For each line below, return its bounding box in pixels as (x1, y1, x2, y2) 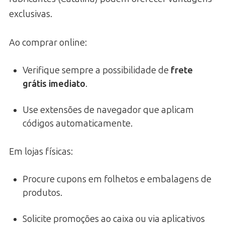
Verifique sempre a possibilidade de (23, 64, 171, 76)
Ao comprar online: (9, 37, 87, 48)
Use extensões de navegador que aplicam (23, 104, 194, 116)
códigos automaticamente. (23, 118, 133, 129)
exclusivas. (9, 8, 52, 20)
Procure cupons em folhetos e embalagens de (23, 173, 211, 185)
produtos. (23, 187, 62, 198)
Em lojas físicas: (9, 146, 73, 157)
